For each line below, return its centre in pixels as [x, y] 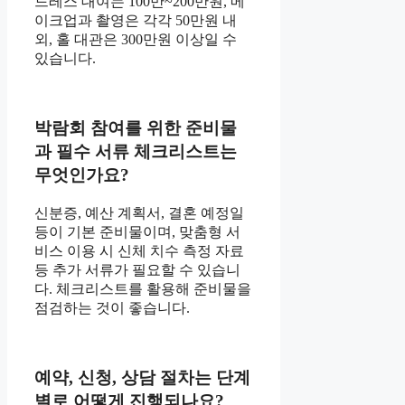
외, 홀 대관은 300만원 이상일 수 [136, 40]
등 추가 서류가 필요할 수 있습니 [137, 269]
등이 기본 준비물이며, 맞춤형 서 [137, 231]
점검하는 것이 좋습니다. [112, 307]
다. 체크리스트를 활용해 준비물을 [143, 288]
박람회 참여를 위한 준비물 [136, 128]
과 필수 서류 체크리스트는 [136, 152]
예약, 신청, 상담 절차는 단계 [142, 377]
